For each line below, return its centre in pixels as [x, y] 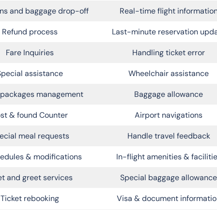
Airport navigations [169, 115]
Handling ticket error [169, 52]
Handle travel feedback [169, 136]
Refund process [30, 31]
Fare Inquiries [30, 52]
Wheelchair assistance [169, 73]
